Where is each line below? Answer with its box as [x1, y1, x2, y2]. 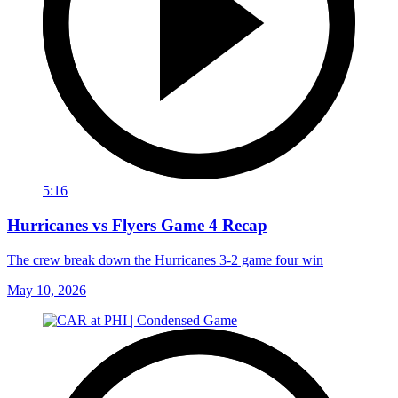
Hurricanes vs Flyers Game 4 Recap [7, 216, 267, 235]
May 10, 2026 [7, 282, 86, 298]
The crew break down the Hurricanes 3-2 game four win [7, 251, 323, 267]
